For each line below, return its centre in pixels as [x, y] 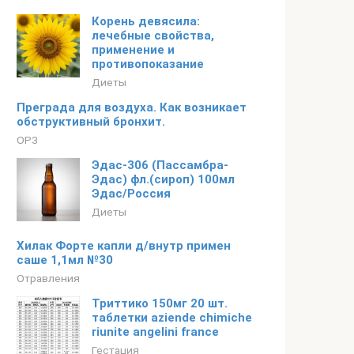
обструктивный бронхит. [91, 122]
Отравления [48, 278]
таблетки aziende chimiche [172, 318]
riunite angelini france [155, 332]
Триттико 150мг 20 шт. [160, 303]
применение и [133, 50]
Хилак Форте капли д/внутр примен [124, 246]
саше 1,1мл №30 [65, 260]
